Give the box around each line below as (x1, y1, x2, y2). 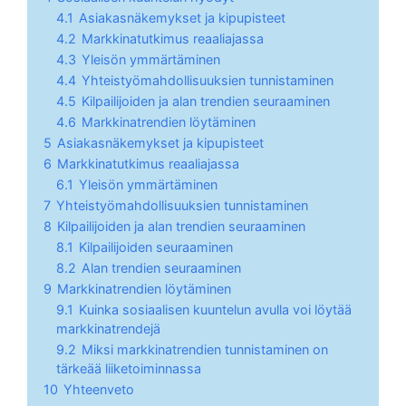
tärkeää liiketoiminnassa (56, 361, 201, 376)
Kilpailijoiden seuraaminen (79, 239, 233, 255)
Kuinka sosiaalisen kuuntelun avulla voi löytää (79, 302, 352, 317)
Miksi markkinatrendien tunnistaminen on (82, 342, 328, 357)
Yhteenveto (63, 382, 134, 397)
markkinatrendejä (56, 321, 160, 336)
